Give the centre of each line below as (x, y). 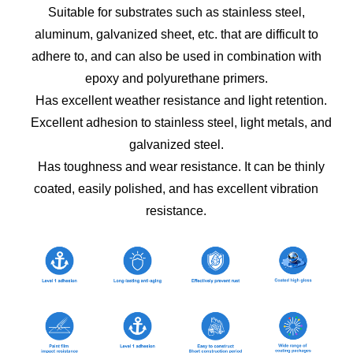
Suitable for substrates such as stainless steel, (176, 12)
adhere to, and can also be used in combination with (176, 56)
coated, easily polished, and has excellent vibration (176, 189)
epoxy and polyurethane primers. (176, 78)
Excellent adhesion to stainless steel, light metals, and (176, 123)
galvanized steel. (176, 145)
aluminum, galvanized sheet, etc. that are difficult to (176, 34)
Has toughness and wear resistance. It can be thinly (176, 167)
